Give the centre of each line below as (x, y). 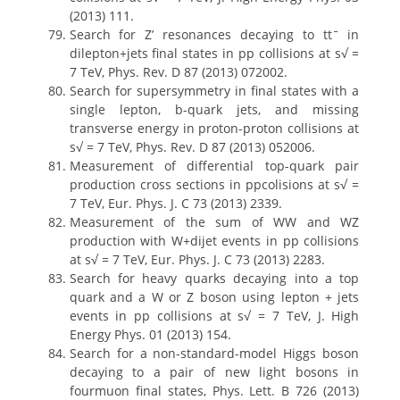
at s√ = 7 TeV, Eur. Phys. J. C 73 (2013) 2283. (197, 259)
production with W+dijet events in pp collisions (214, 241)
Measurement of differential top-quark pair (214, 166)
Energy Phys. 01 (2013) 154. (150, 334)
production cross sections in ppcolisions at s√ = (214, 184)
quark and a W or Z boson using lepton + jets (214, 297)
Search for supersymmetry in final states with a (214, 91)
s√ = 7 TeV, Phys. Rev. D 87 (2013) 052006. (192, 147)
